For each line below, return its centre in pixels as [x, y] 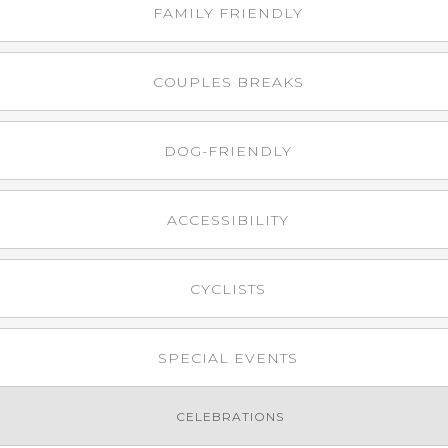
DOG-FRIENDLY [228, 151]
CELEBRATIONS [229, 416]
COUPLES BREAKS [228, 82]
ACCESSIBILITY [228, 220]
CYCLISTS [228, 289]
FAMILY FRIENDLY [228, 13]
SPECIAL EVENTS [228, 358]
